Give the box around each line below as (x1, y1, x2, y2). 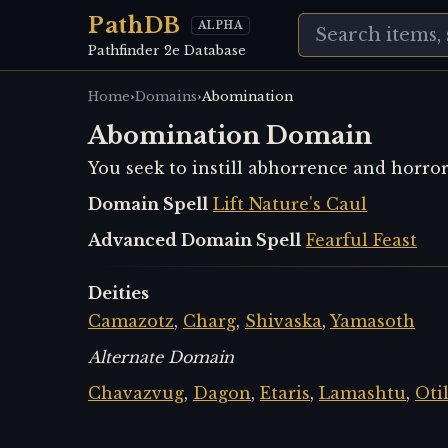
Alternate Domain (88, 347, 234, 367)
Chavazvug (88, 383, 184, 403)
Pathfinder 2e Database (88, 43, 246, 58)
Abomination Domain (88, 121, 372, 150)
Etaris (260, 383, 310, 403)
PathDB (88, 12, 181, 39)
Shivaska (245, 311, 322, 331)
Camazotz (88, 311, 174, 331)
